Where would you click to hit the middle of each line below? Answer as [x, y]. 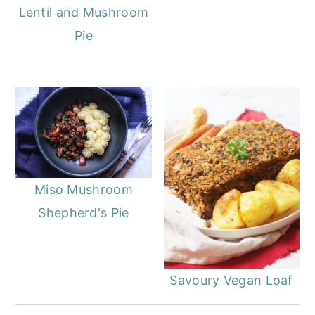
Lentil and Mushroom [84, 13]
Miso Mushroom [83, 189]
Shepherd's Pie [84, 212]
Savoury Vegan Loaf [231, 280]
